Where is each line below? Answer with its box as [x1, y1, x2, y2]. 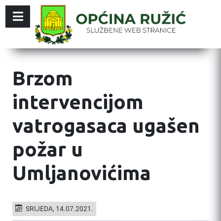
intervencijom [12, 91, 144, 113]
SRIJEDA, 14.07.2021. [25, 205, 93, 213]
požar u [12, 138, 83, 160]
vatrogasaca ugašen [12, 114, 200, 137]
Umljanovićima [12, 162, 151, 184]
